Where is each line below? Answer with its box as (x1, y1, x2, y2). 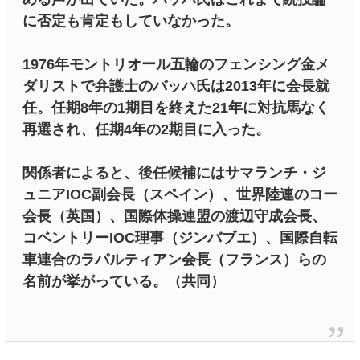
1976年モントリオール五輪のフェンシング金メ (22, 55, 329, 72)
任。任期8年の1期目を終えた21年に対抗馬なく (22, 99, 329, 116)
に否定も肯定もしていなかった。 (22, 12, 239, 29)
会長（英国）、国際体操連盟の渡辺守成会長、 (22, 207, 326, 224)
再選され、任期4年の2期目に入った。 (22, 121, 270, 137)
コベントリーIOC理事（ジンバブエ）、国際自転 (22, 229, 337, 246)
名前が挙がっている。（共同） (22, 272, 225, 289)
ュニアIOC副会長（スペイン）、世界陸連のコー (22, 186, 337, 202)
